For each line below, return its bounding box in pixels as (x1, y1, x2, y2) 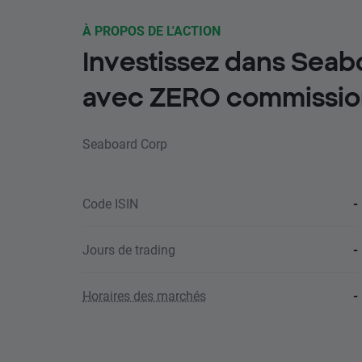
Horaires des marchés (82, 287, 206, 304)
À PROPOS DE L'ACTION (82, 22, 221, 39)
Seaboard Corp (82, 135, 167, 152)
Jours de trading (82, 241, 175, 258)
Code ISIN (82, 195, 138, 212)
